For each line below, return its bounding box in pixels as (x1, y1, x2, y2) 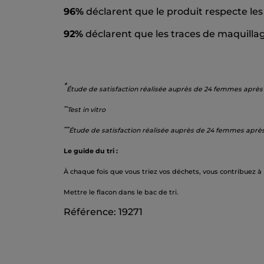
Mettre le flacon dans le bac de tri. (64, 188, 179, 197)
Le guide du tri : (64, 147, 118, 156)
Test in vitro (67, 105, 105, 114)
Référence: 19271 (64, 206, 143, 218)
